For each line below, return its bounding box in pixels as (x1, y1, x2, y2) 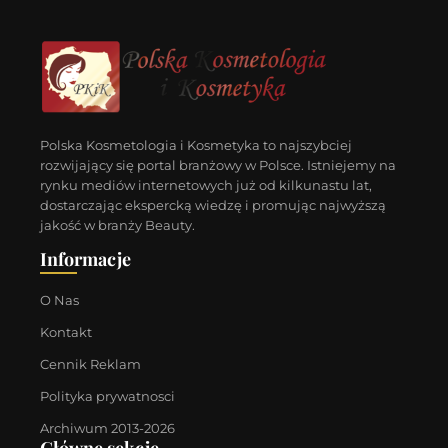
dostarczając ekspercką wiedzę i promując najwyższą (40, 196, 386, 213)
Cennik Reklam (40, 356, 141, 373)
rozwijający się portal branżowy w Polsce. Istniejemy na (40, 156, 396, 173)
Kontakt (40, 324, 92, 341)
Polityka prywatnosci (40, 388, 175, 405)
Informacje (40, 247, 131, 272)
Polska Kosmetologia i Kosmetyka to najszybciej (40, 136, 352, 153)
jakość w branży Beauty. (40, 216, 195, 233)
